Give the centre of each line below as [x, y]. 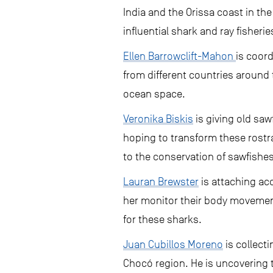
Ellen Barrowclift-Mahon [179, 56]
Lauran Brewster [161, 182]
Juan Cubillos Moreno [173, 244]
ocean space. [154, 94]
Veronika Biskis [158, 119]
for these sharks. [162, 219]
